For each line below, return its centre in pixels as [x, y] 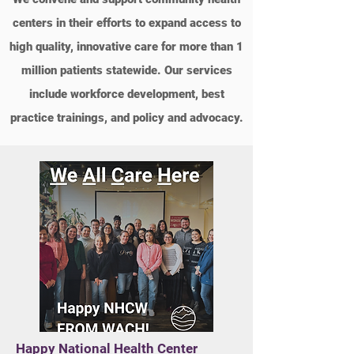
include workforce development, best [126, 94]
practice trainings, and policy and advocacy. [126, 118]
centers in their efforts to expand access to [126, 23]
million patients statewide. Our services [126, 70]
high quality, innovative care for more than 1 [126, 47]
